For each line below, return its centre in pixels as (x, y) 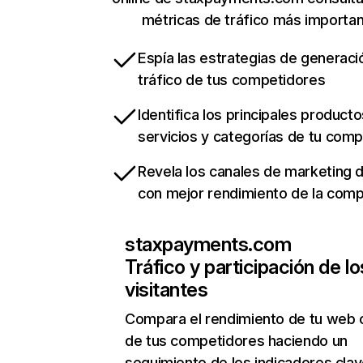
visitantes (167, 290)
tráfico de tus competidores (232, 80)
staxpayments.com (208, 244)
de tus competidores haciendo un (236, 341)
